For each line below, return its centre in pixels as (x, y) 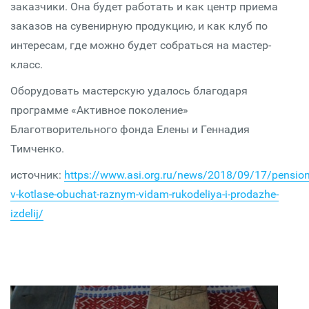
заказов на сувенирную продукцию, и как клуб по (139, 26)
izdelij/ (27, 213)
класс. (27, 64)
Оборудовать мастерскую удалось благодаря (129, 91)
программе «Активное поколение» (99, 110)
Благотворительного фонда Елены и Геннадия (130, 129)
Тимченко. (37, 149)
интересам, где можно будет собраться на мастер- (141, 45)
